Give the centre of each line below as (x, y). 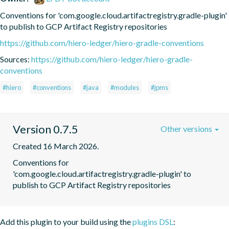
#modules (125, 87)
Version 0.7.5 (45, 129)
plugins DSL (153, 221)
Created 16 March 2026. (56, 146)
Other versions (187, 128)
